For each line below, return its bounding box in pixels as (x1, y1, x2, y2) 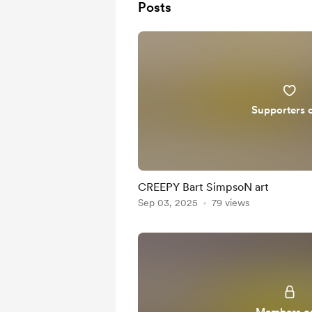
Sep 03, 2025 (138, 197, 198, 208)
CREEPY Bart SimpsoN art (138, 180, 269, 194)
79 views (212, 197, 249, 208)
